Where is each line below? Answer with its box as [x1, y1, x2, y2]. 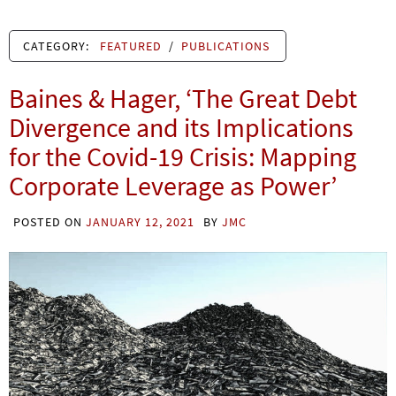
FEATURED [100, 37, 162, 54]
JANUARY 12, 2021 [86, 213, 194, 230]
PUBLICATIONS [181, 37, 270, 54]
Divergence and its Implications [9, 110, 354, 144]
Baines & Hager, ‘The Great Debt [9, 80, 357, 115]
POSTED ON [13, 213, 86, 230]
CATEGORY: [23, 37, 93, 54]
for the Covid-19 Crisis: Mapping [9, 139, 356, 173]
